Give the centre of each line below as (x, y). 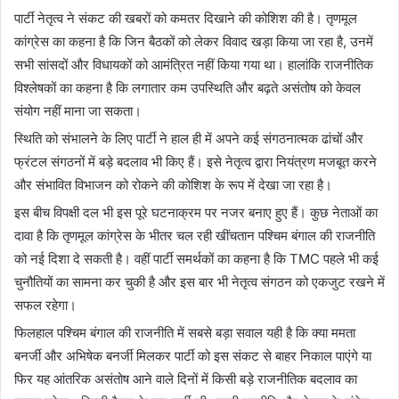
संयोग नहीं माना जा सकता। (78, 110)
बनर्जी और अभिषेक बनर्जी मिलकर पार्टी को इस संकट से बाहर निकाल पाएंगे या (193, 355)
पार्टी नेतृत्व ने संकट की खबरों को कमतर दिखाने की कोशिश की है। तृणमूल (186, 18)
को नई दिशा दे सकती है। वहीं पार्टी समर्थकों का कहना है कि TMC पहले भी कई (196, 258)
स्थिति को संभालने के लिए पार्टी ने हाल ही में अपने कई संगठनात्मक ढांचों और (189, 138)
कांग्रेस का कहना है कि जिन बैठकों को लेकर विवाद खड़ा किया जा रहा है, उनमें (194, 41)
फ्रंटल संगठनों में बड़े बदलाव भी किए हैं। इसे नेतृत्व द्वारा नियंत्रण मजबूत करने (195, 161)
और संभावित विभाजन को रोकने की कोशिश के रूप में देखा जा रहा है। (173, 184)
